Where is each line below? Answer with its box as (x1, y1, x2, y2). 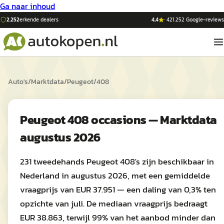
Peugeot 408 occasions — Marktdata (20, 111, 217, 128)
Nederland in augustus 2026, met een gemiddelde (20, 169, 210, 182)
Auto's (8, 76, 28, 87)
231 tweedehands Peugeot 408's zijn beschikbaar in (20, 155, 214, 168)
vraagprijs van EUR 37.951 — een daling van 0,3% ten (20, 183, 216, 196)
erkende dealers (19, 15, 58, 23)
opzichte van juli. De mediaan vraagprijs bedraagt (20, 197, 207, 210)
